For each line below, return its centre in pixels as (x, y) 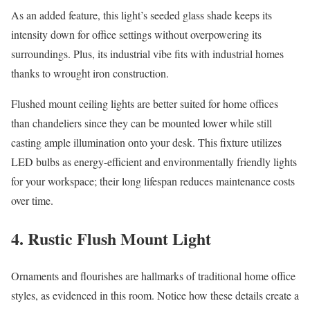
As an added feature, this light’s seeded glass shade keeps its (142, 15)
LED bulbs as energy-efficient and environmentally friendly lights (154, 161)
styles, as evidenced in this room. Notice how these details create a (155, 295)
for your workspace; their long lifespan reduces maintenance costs (153, 181)
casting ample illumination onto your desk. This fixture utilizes (146, 142)
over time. (32, 200)
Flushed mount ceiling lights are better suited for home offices (145, 103)
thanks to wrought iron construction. (90, 73)
